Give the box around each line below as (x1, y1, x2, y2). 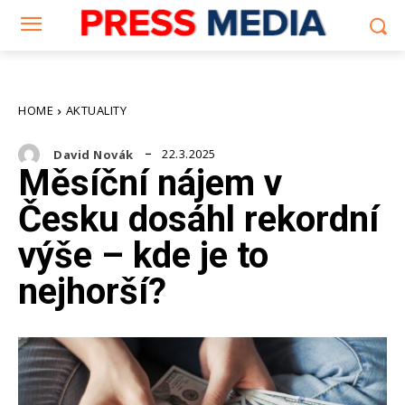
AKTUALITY (65, 102, 127, 118)
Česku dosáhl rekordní (18, 198, 379, 241)
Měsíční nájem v (18, 162, 282, 205)
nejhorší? (18, 270, 166, 314)
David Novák (53, 146, 134, 163)
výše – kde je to (18, 234, 268, 278)
